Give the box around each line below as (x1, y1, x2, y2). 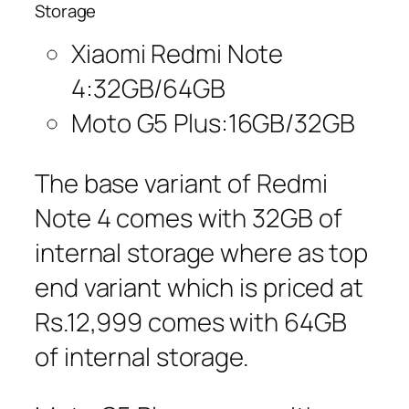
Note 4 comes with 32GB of (35, 200, 342, 235)
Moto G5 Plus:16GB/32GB (71, 106, 355, 140)
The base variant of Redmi (35, 165, 328, 200)
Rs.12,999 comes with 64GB (35, 304, 347, 339)
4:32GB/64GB (71, 71, 225, 105)
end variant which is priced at (35, 269, 363, 304)
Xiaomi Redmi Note (71, 37, 284, 70)
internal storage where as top (35, 235, 369, 269)
